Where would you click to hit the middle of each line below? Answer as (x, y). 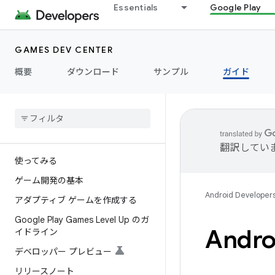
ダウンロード (93, 72)
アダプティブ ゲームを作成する (76, 200)
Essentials (136, 7)
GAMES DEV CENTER (64, 50)
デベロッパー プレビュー (63, 252)
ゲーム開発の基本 (49, 180)
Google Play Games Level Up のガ (82, 220)
